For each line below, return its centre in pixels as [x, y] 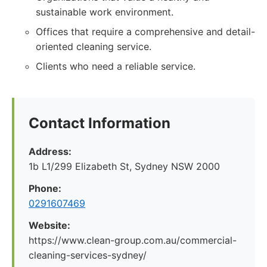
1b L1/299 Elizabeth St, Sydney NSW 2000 [124, 166]
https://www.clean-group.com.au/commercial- [133, 240]
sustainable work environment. [105, 12]
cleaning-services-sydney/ [88, 255]
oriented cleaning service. [94, 46]
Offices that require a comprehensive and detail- [145, 32]
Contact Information [100, 123]
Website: [49, 225]
